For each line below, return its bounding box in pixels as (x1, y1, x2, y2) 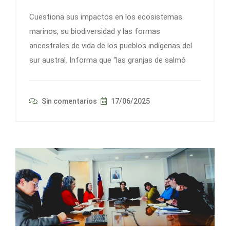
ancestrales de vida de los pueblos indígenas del (29, 41, 192, 50)
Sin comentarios (40, 97, 97, 105)
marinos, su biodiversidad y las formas (29, 26, 160, 36)
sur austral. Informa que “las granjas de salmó (29, 55, 186, 65)
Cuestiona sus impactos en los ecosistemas (29, 12, 182, 22)
